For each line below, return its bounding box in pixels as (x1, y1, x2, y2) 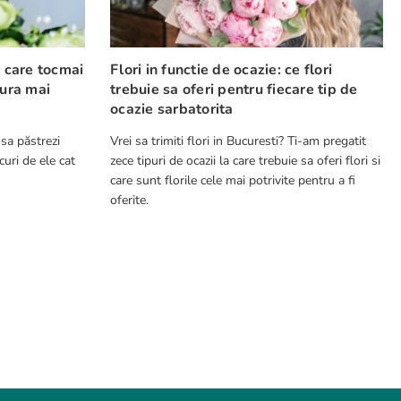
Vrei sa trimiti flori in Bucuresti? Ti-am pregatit (110, 132, 366, 150)
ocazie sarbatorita (110, 99, 234, 120)
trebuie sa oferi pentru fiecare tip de (110, 80, 358, 100)
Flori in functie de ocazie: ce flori (110, 60, 332, 81)
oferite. (110, 192, 149, 209)
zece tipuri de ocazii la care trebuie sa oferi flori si (110, 152, 380, 170)
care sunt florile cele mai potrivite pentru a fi (110, 172, 355, 190)
